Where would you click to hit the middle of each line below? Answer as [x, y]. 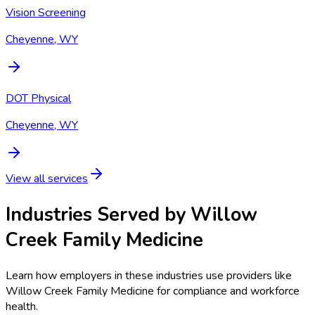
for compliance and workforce [227, 291]
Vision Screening [46, 12]
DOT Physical [38, 98]
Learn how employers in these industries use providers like [149, 276]
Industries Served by [98, 215]
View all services [47, 178]
